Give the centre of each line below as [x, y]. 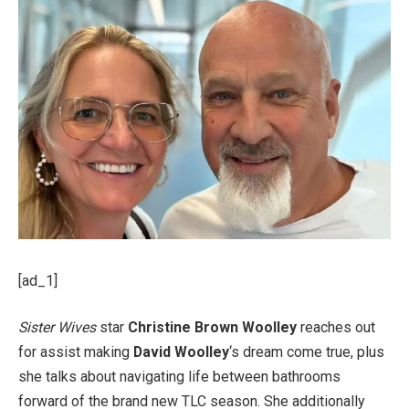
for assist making [76, 352]
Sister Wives [57, 328]
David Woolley [181, 352]
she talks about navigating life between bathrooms [179, 377]
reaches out [336, 328]
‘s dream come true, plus [307, 352]
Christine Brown [183, 328]
